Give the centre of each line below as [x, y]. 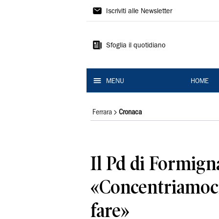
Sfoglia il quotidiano [136, 46]
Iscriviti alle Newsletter [139, 12]
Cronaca [130, 112]
